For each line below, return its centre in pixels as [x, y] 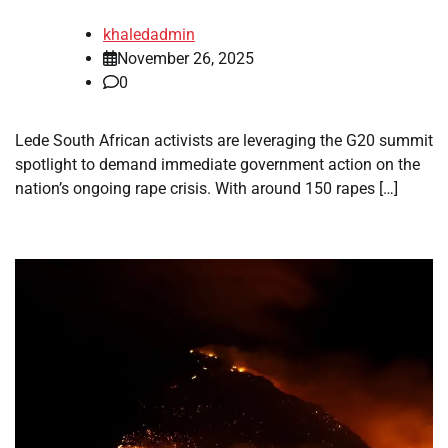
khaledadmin [149, 34]
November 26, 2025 [185, 58]
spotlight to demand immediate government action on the [217, 164]
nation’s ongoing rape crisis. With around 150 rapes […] [206, 188]
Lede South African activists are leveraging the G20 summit [224, 140]
